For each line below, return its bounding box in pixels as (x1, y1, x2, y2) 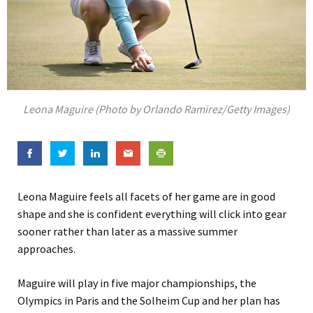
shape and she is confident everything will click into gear (17, 207, 286, 221)
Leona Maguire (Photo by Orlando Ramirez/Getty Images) (23, 102, 290, 117)
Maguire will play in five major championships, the (17, 276, 256, 291)
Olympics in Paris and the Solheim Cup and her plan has (17, 293, 280, 308)
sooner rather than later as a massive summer (17, 224, 238, 239)
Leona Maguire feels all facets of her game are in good (17, 189, 275, 204)
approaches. (17, 242, 75, 256)
